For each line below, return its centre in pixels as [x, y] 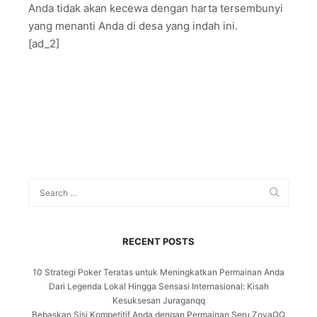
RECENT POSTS [158, 241]
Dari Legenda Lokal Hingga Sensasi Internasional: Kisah [158, 286]
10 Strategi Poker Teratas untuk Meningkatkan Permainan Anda [158, 272]
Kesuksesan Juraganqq [158, 300]
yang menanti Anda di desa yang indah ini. [133, 25]
